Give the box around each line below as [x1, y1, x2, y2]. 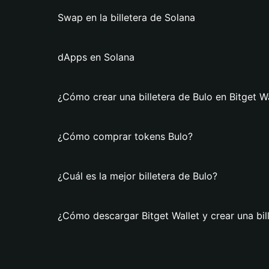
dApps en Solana [58, 51, 134, 63]
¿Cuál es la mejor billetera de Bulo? [58, 170, 217, 182]
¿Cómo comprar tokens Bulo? [58, 130, 193, 142]
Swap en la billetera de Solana [58, 11, 195, 23]
